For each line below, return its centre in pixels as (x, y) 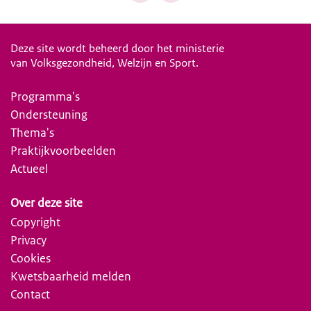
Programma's (45, 97)
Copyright (35, 222)
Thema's (32, 133)
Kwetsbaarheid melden (71, 277)
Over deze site (47, 203)
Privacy (28, 241)
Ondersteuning (49, 115)
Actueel (29, 169)
